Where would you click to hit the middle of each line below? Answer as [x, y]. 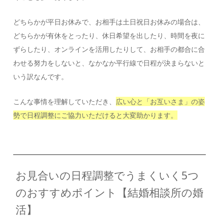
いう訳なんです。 [41, 76]
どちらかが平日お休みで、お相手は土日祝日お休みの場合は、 [109, 22]
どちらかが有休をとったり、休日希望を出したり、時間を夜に [109, 35]
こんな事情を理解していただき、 [65, 101]
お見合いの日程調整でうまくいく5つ [107, 175]
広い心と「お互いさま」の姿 [161, 101]
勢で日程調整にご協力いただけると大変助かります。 [96, 115]
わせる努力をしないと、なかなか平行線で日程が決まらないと [109, 63]
